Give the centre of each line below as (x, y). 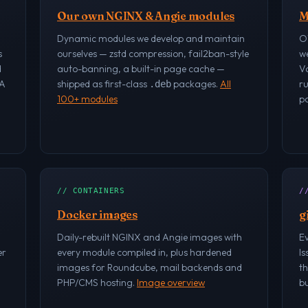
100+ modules (87, 99)
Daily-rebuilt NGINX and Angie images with (150, 238)
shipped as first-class (103, 84)
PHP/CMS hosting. (97, 283)
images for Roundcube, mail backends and (150, 268)
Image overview (171, 283)
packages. (196, 84)
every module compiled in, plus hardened (144, 253)
